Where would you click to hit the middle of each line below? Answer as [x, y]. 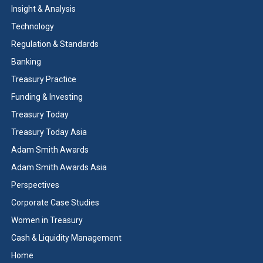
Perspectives [35, 185]
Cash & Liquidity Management [66, 237]
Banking [26, 61]
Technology [32, 26]
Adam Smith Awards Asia [59, 167]
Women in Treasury [47, 220]
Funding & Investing [47, 97]
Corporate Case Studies [55, 202]
